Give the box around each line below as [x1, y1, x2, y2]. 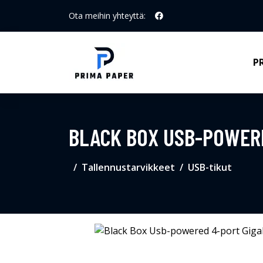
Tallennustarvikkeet [82, 161, 175, 174]
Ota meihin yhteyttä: [69, 10, 146, 21]
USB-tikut [188, 161, 232, 174]
